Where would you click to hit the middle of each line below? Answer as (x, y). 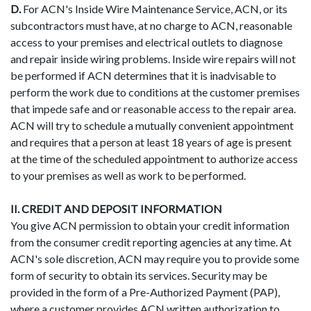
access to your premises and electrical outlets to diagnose (146, 42)
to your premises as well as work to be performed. (128, 175)
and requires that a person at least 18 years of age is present (151, 142)
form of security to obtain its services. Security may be (139, 275)
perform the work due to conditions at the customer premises (155, 92)
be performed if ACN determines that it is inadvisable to (143, 75)
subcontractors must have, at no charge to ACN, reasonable (151, 25)
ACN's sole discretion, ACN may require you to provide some (155, 258)
